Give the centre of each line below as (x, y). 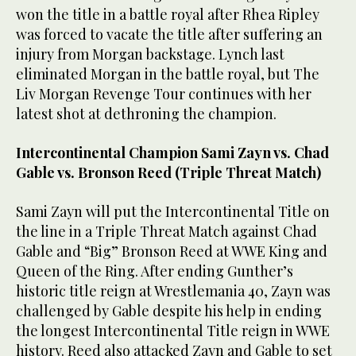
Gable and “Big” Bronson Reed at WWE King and (172, 252)
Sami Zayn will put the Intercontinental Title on (173, 212)
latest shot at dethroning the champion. (146, 114)
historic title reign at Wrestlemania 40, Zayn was (173, 291)
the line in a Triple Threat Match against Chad (166, 232)
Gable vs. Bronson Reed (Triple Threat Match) (168, 173)
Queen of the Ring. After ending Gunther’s (155, 271)
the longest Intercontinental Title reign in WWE (173, 331)
